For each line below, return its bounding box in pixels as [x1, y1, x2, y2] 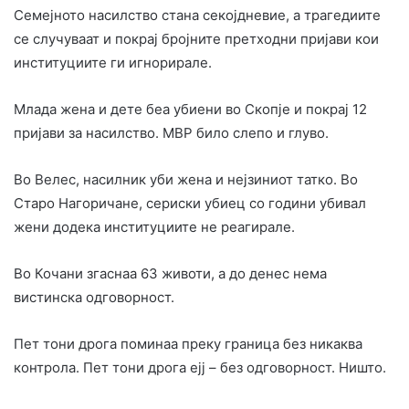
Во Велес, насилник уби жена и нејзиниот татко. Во [14, 170, 358, 188]
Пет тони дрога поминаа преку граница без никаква [14, 334, 362, 352]
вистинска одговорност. [14, 288, 174, 306]
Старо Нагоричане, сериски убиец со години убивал [14, 194, 366, 212]
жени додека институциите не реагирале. [14, 217, 295, 236]
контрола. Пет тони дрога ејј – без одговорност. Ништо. [14, 358, 386, 376]
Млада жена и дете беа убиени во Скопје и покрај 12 [14, 100, 367, 118]
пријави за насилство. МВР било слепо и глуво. [14, 123, 329, 142]
